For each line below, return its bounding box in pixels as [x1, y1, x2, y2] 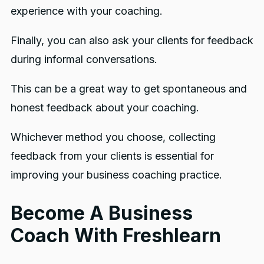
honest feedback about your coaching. [10, 101, 199, 114]
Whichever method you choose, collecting [10, 130, 216, 143]
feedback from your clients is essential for [10, 149, 214, 162]
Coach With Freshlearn [10, 223, 221, 247]
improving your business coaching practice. [10, 168, 222, 181]
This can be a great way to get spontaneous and [10, 82, 247, 95]
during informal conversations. [10, 52, 157, 65]
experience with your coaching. [10, 4, 163, 17]
